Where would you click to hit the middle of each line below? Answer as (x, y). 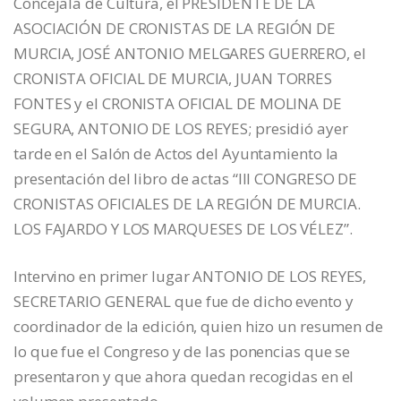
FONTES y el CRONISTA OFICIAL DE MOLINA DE (178, 104)
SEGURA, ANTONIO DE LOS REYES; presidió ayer (181, 129)
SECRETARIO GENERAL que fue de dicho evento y (183, 302)
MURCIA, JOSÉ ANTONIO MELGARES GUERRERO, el (190, 54)
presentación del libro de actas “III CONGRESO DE (186, 179)
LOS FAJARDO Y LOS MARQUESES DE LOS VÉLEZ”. (183, 229)
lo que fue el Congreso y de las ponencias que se (182, 352)
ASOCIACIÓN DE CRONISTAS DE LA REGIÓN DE (175, 29)
